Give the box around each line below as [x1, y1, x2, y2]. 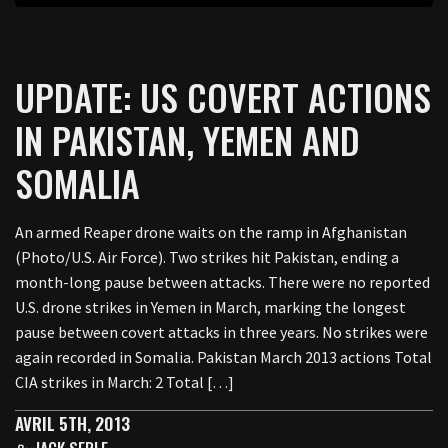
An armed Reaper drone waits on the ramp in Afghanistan [15, 222, 407, 242]
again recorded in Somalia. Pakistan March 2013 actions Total [15, 347, 432, 367]
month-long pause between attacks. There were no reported [15, 272, 430, 292]
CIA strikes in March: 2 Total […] [15, 372, 234, 392]
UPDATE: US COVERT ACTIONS [15, 70, 431, 123]
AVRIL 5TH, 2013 [15, 411, 130, 436]
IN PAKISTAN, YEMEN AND [15, 113, 360, 166]
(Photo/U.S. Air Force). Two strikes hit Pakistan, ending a [15, 247, 399, 267]
